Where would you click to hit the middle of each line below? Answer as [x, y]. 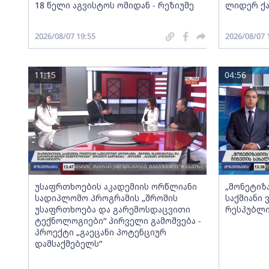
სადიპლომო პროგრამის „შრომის [106, 198]
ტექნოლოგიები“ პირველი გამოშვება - [118, 221]
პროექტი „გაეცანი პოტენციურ [100, 232]
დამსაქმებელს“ [68, 243]
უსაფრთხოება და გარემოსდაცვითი [112, 209]
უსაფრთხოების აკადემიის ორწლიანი [116, 186]
